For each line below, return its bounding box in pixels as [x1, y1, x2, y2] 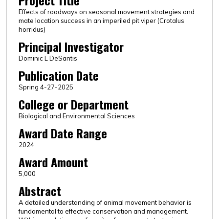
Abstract [18, 182, 61, 200]
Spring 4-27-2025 [18, 83, 73, 91]
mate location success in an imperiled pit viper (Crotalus [18, 17, 184, 25]
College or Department [18, 95, 129, 113]
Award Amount [18, 153, 88, 171]
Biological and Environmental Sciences [18, 112, 135, 120]
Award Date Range [18, 124, 107, 142]
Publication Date [18, 66, 99, 85]
